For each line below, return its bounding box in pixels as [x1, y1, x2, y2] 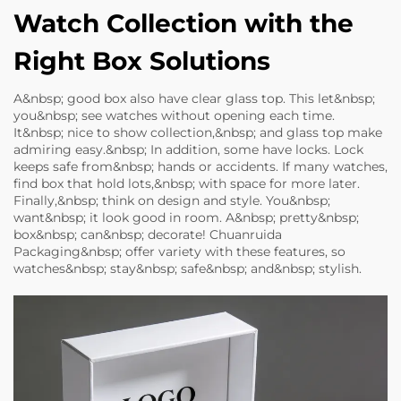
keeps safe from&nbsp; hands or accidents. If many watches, [13, 158, 388, 175]
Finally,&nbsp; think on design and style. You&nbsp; [13, 192, 330, 209]
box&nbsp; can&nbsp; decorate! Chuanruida [13, 226, 282, 243]
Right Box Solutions [13, 46, 270, 76]
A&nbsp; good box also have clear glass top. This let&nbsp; [13, 90, 375, 107]
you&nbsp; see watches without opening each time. [13, 107, 335, 124]
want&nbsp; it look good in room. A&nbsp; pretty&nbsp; [13, 209, 359, 226]
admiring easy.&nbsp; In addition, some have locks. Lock [13, 141, 363, 158]
